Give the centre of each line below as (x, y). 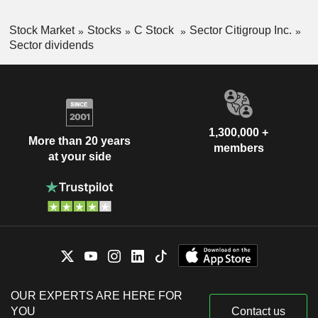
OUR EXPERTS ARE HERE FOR (97, 295)
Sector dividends (51, 45)
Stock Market (42, 31)
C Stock (155, 31)
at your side (79, 157)
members (238, 148)
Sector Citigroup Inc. (240, 31)
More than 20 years (79, 141)
